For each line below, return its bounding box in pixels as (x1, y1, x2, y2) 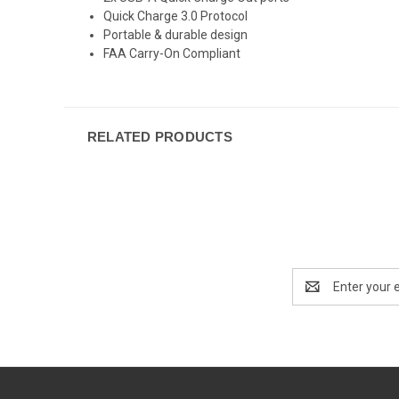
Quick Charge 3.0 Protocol (103, 8, 248, 23)
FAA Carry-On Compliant (103, 45, 241, 61)
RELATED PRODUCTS (86, 128, 232, 144)
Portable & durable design (103, 27, 248, 42)
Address (292, 288, 339, 303)
